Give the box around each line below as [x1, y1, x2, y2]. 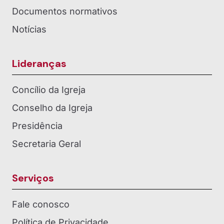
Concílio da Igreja [12, 84, 85, 95]
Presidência [12, 120, 62, 131]
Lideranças [12, 56, 66, 70]
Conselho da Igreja [12, 102, 92, 113]
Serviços [12, 171, 54, 184]
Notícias [12, 23, 46, 34]
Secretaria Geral [12, 138, 81, 149]
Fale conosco [12, 198, 69, 209]
